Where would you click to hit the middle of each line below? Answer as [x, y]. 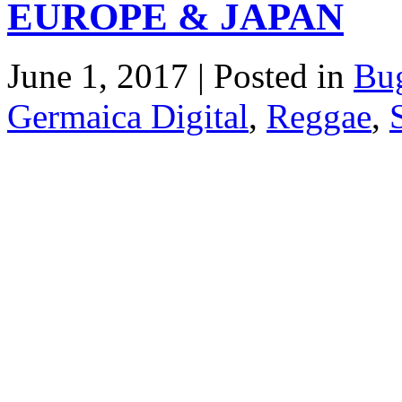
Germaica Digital [128, 117]
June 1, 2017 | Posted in [180, 76]
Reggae [319, 117]
